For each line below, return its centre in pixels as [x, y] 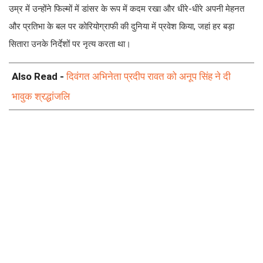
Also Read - [39, 77]
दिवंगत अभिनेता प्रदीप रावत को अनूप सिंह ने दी [149, 77]
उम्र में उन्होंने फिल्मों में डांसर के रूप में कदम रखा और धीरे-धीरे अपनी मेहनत [127, 9]
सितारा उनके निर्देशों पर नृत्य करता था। [70, 44]
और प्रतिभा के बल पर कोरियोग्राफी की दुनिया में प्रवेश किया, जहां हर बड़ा [122, 27]
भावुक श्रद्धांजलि [41, 97]
